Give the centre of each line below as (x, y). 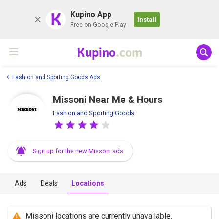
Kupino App (91, 14)
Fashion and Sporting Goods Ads (56, 77)
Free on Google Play (98, 25)
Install (147, 19)
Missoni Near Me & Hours (108, 99)
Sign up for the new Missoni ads (78, 151)
